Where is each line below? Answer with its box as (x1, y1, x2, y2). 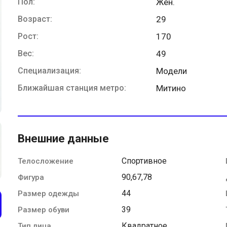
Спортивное (122, 156, 167, 166)
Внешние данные (18, 132, 109, 145)
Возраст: (18, 14, 52, 24)
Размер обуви (18, 205, 69, 214)
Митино (156, 83, 186, 93)
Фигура (18, 172, 44, 182)
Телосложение (18, 156, 73, 166)
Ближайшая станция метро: (18, 83, 126, 93)
